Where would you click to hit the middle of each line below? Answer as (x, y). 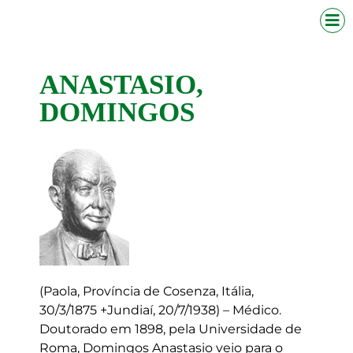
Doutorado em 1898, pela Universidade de (171, 329)
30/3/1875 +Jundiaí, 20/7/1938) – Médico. (160, 310)
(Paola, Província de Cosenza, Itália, (147, 291)
